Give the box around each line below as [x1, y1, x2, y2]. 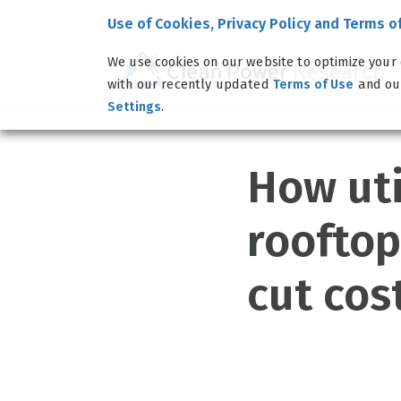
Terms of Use [272, 76, 354, 92]
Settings [107, 98, 162, 115]
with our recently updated [107, 75, 273, 92]
